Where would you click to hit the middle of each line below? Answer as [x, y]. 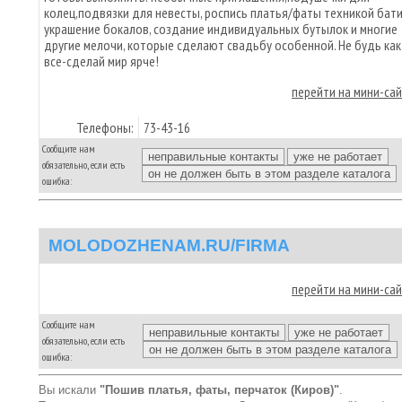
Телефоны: [105, 127]
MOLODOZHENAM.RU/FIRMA [169, 245]
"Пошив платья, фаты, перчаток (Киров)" [219, 389]
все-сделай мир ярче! [101, 61]
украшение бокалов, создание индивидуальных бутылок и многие [221, 29]
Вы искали [69, 389]
